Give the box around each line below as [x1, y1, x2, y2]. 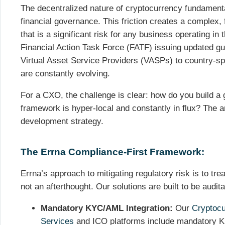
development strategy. [21, 116, 103, 126]
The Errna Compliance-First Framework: [21, 146, 204, 157]
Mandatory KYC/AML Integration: [41, 203, 173, 213]
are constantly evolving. [21, 69, 110, 79]
